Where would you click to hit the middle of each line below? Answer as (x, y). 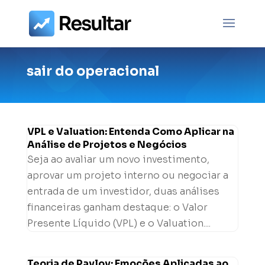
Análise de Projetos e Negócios (107, 145)
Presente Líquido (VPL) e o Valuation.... (119, 223)
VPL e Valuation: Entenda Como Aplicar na (130, 132)
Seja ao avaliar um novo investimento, (118, 159)
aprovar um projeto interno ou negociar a (127, 175)
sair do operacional (93, 71)
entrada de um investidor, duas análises (123, 191)
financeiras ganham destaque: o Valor (117, 207)
